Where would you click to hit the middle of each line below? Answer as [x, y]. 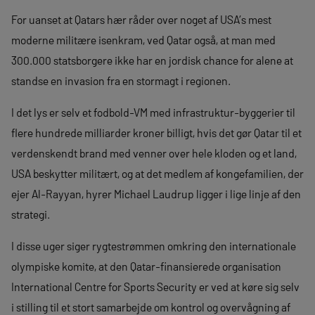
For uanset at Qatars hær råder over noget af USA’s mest [141, 19]
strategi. [31, 214]
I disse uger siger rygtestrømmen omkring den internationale [154, 245]
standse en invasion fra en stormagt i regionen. [121, 80]
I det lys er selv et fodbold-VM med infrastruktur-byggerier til [153, 112]
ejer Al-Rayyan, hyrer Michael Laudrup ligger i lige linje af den [156, 193]
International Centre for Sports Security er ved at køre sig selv [155, 286]
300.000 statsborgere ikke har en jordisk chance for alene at [152, 60]
